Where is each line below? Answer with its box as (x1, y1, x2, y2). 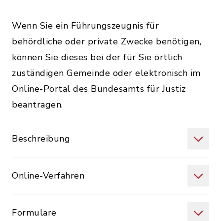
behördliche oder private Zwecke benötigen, (12, 36, 201, 47)
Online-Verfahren (12, 170, 84, 182)
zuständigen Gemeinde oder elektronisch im (12, 67, 201, 79)
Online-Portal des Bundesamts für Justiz (12, 83, 186, 95)
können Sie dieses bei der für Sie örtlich (12, 51, 183, 63)
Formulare (12, 207, 57, 219)
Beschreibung (12, 133, 70, 145)
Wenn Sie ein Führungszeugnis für (12, 20, 159, 32)
